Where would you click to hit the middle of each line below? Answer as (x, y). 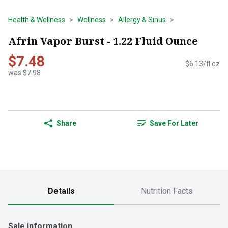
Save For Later (174, 123)
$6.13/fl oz (203, 64)
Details (61, 191)
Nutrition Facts (167, 191)
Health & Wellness (37, 20)
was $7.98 (24, 73)
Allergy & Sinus (142, 20)
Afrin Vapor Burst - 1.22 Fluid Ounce (103, 41)
